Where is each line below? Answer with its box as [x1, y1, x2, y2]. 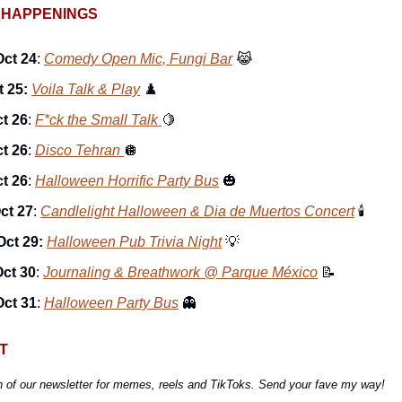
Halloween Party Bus [44, 294, 179, 310]
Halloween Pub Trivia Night [47, 233, 222, 249]
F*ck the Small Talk [35, 111, 162, 127]
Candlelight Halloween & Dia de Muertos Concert [40, 203, 354, 219]
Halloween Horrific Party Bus [35, 172, 219, 188]
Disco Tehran [35, 142, 124, 158]
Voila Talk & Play [31, 81, 140, 97]
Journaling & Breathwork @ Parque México [43, 264, 318, 280]
